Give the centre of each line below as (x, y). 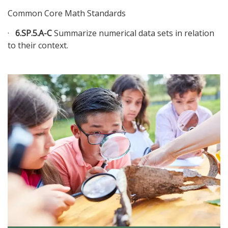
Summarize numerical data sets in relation (133, 33)
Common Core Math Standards (67, 13)
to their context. (38, 46)
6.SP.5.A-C (34, 33)
